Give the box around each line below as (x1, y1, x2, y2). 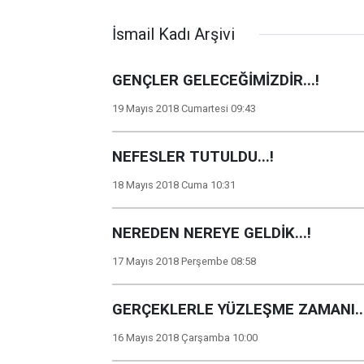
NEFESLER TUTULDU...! (112, 148, 274, 166)
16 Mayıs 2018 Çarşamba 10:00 (112, 331, 258, 344)
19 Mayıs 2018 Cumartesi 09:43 (112, 102, 256, 115)
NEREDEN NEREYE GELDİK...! (112, 224, 311, 242)
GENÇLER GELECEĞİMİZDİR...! (112, 71, 319, 89)
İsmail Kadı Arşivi (112, 24, 235, 44)
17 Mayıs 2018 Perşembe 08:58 (112, 255, 256, 267)
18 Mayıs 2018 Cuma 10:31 (112, 179, 236, 191)
